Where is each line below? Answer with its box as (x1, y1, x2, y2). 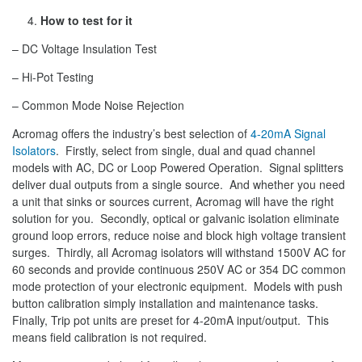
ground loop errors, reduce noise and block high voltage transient (12, 227, 346, 244)
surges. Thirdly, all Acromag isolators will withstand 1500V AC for (12, 244, 346, 261)
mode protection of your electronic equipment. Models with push (12, 278, 343, 295)
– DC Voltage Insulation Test (12, 40, 157, 57)
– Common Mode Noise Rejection (12, 97, 184, 114)
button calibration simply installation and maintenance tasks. (12, 295, 318, 312)
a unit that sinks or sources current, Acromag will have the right (12, 193, 334, 210)
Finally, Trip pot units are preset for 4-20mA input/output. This (12, 312, 329, 329)
